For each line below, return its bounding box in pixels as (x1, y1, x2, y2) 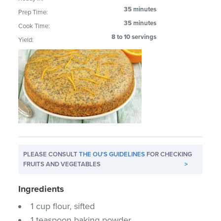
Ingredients (18, 183, 65, 194)
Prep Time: (18, 8, 48, 16)
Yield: (18, 36, 34, 44)
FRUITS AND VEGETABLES (23, 160, 101, 168)
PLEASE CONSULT (23, 150, 79, 158)
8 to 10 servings (111, 33, 157, 41)
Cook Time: (18, 22, 50, 30)
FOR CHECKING (145, 150, 192, 158)
